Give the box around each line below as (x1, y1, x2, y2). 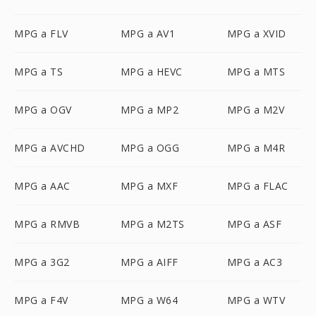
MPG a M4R (226, 141, 286, 154)
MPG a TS (14, 65, 63, 78)
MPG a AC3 (226, 255, 283, 269)
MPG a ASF (226, 217, 282, 231)
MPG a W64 (120, 293, 178, 307)
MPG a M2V (226, 103, 285, 116)
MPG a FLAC (226, 179, 288, 193)
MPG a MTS (226, 65, 286, 78)
